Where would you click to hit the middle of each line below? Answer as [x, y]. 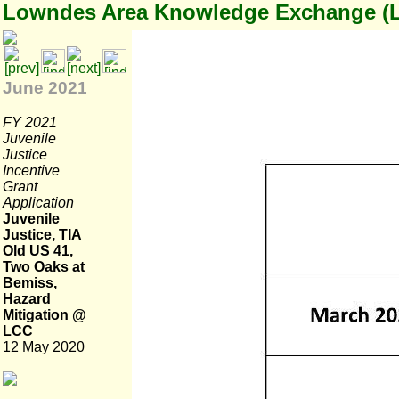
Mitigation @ [45, 315]
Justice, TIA [42, 235]
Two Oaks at [44, 267]
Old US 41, [38, 251]
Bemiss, [30, 283]
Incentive [31, 170]
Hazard [27, 299]
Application [38, 202]
